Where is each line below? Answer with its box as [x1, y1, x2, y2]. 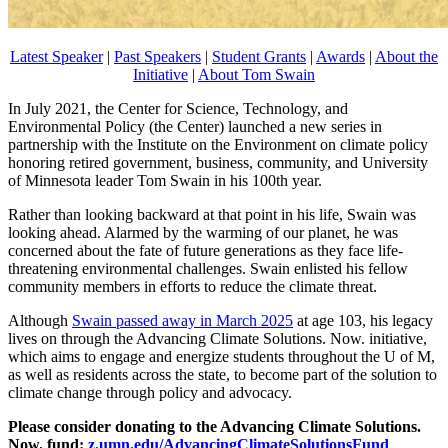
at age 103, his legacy [293, 312, 433, 330]
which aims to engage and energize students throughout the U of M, [8, 348, 435, 366]
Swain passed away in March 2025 [72, 312, 293, 330]
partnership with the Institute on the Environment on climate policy [8, 136, 428, 154]
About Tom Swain [198, 66, 315, 84]
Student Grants [212, 48, 306, 66]
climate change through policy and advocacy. [8, 384, 292, 402]
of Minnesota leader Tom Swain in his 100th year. [8, 172, 322, 190]
